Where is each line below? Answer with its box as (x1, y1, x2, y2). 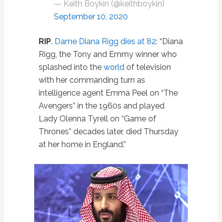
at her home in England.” (38, 140, 126, 149)
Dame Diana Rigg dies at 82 (54, 37, 156, 46)
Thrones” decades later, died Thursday (38, 127, 178, 136)
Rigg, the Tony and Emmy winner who (38, 50, 177, 59)
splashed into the (38, 62, 104, 72)
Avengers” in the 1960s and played (38, 101, 165, 111)
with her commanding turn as (38, 75, 145, 85)
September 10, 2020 (54, 12, 128, 21)
